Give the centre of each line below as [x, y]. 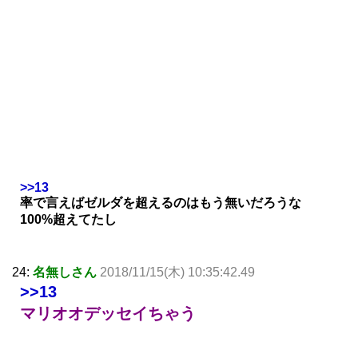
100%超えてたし [68, 220]
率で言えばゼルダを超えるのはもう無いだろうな [161, 203]
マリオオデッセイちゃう [108, 314]
